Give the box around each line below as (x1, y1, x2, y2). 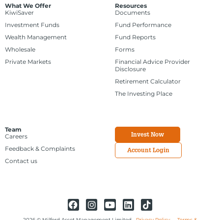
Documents (115, 9, 150, 17)
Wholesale (5, 46, 35, 54)
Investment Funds (5, 21, 59, 29)
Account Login (127, 148, 169, 154)
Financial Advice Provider (115, 58, 190, 66)
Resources (115, 2, 147, 10)
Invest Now (131, 132, 164, 138)
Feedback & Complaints (5, 145, 75, 153)
